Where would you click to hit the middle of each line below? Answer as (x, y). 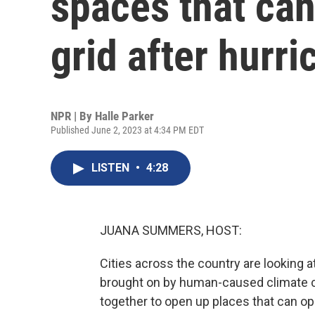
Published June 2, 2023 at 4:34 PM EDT (127, 130)
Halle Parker (124, 116)
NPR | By (73, 116)
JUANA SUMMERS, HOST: (171, 230)
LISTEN (112, 168)
